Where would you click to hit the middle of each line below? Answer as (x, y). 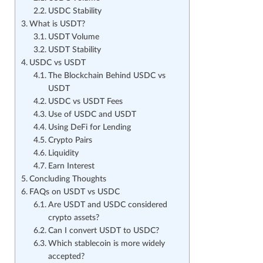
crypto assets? (73, 218)
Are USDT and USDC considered (107, 205)
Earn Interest (72, 166)
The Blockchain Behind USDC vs (107, 76)
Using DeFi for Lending (89, 128)
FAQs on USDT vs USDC (74, 192)
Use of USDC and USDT (92, 115)
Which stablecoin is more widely (106, 244)
